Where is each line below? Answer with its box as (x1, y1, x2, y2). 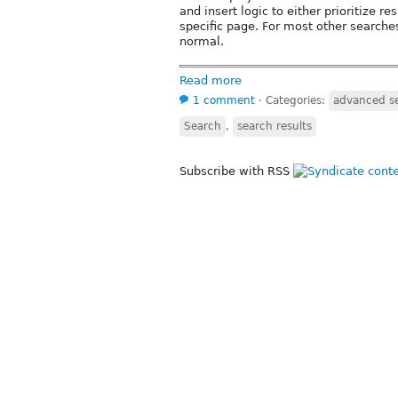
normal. (179, 34, 224, 48)
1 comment (193, 94, 255, 107)
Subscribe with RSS (179, 164, 293, 179)
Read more (179, 74, 242, 88)
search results (237, 120, 312, 133)
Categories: (266, 94, 329, 107)
